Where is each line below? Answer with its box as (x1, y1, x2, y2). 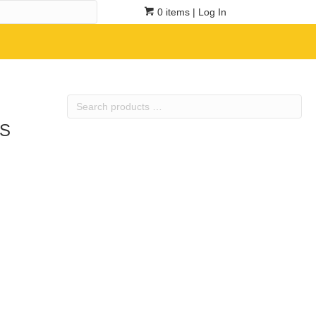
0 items (154, 6, 190, 18)
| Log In (190, 6, 227, 18)
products (66, 109, 111, 121)
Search (66, 95, 100, 107)
